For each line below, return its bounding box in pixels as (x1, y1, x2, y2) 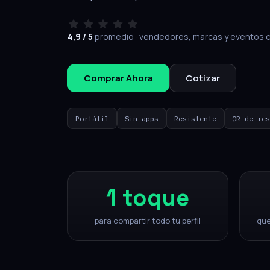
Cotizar (186, 72, 220, 84)
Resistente (174, 114, 216, 123)
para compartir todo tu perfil (95, 215, 201, 226)
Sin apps (125, 114, 159, 123)
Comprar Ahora (84, 72, 153, 84)
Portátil (75, 114, 109, 123)
